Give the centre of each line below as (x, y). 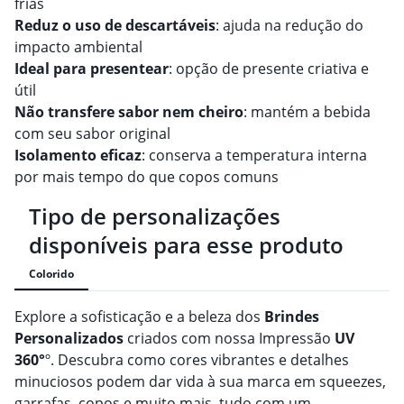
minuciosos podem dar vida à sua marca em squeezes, (200, 382)
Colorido (51, 274)
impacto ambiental (78, 47)
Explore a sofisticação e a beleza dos (139, 317)
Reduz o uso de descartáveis (115, 26)
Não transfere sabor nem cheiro (129, 112)
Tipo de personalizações (155, 216)
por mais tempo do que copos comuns (147, 177)
